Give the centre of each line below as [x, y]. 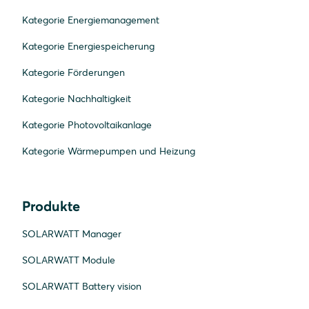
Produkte [51, 206]
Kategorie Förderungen [73, 72]
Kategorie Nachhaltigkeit [77, 98]
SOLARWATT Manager [72, 233]
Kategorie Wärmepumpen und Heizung [109, 151]
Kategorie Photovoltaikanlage [87, 124]
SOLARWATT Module [69, 260]
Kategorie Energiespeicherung [88, 46]
